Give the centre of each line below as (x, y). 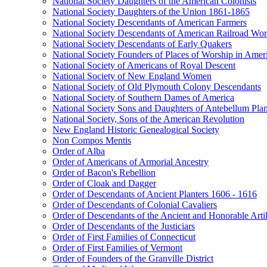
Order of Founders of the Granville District (133, 258)
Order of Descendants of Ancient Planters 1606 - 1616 (155, 194)
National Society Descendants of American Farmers (150, 22)
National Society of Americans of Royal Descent (144, 65)
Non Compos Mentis (92, 140)
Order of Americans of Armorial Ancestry (131, 162)
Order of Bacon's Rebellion (104, 173)
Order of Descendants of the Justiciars (124, 226)
